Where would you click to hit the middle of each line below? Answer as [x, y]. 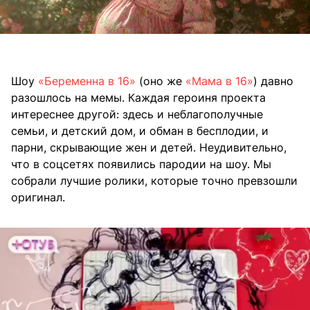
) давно [273, 81]
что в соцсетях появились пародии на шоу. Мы [141, 164]
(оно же [161, 81]
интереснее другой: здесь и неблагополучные [137, 115]
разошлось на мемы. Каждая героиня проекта [138, 98]
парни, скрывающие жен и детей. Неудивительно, [149, 148]
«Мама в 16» [219, 81]
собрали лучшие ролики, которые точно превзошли [154, 181]
